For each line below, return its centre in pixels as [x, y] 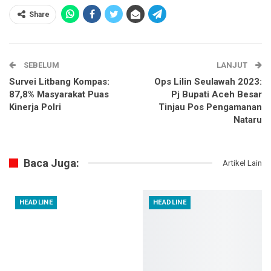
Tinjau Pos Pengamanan [210, 107]
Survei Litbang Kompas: [59, 81]
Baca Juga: [51, 163]
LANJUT [233, 65]
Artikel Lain [242, 163]
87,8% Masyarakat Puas [59, 94]
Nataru [248, 119]
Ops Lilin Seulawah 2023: [208, 81]
